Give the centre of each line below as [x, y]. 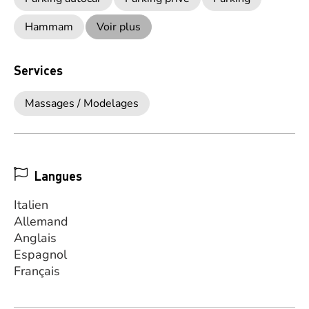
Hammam [49, 27]
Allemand [41, 221]
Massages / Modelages [82, 103]
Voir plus [119, 27]
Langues [58, 176]
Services [38, 70]
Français [37, 271]
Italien [31, 205]
